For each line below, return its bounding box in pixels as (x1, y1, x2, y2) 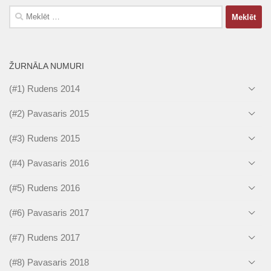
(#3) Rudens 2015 (9, 133, 80, 144)
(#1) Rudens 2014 (9, 83, 80, 94)
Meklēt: (8, 7, 38, 18)
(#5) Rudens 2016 (9, 183, 80, 194)
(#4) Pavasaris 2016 (9, 158, 89, 169)
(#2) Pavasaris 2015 (9, 108, 89, 119)
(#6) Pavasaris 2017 (9, 207, 89, 218)
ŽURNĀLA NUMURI (9, 61, 84, 71)
